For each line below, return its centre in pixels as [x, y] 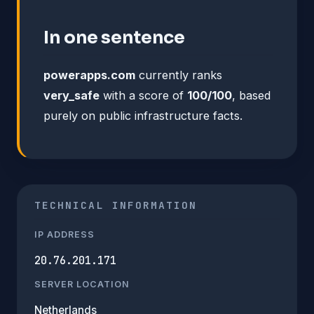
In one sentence [114, 37]
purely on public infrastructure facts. [143, 115]
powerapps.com [89, 75]
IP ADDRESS [64, 234]
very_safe [71, 95]
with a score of [143, 95]
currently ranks [179, 75]
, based [251, 95]
